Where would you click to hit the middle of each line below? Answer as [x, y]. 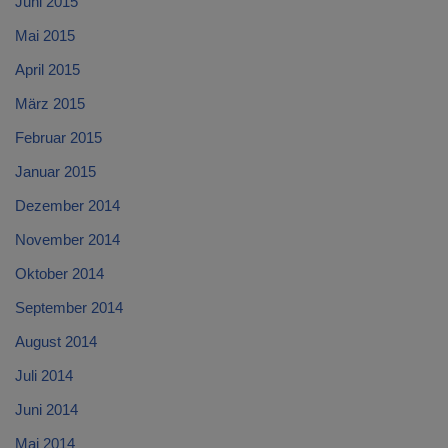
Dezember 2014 [67, 206]
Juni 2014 [46, 410]
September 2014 [69, 308]
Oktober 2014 [59, 274]
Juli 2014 [44, 376]
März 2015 [50, 104]
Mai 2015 [45, 36]
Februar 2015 [58, 138]
